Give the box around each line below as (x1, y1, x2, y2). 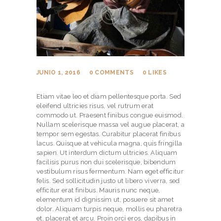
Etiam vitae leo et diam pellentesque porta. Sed (37, 93, 182, 101)
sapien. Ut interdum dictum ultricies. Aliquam (37, 149, 178, 157)
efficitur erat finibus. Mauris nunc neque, (37, 186, 160, 194)
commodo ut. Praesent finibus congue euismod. (37, 111, 184, 119)
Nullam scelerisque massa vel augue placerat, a (37, 121, 184, 129)
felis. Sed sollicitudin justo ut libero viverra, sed (37, 177, 180, 185)
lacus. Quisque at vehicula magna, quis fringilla (37, 140, 183, 147)
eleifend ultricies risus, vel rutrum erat (37, 102, 154, 110)
